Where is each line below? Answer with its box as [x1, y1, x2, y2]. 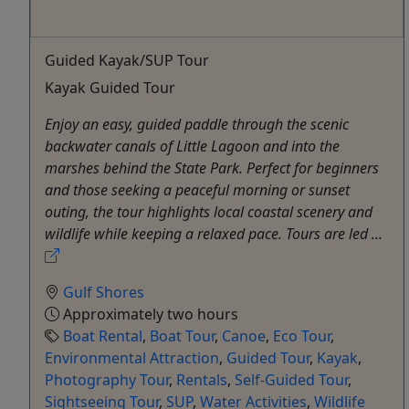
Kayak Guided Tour [45, 78, 175, 99]
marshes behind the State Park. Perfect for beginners [45, 158, 379, 179]
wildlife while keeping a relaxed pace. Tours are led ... [45, 224, 383, 245]
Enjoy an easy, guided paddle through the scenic [45, 114, 349, 135]
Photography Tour [45, 370, 169, 391]
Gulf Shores [63, 282, 144, 303]
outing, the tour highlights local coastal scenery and [45, 202, 372, 223]
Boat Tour [150, 326, 215, 347]
